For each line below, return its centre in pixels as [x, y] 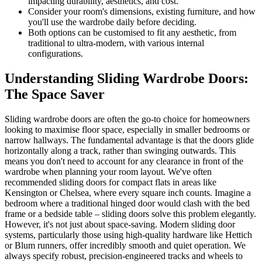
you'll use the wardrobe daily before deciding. [112, 22]
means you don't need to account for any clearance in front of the [124, 161]
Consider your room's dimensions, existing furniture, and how [142, 12]
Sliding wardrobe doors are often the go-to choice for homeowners [127, 119]
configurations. [56, 54]
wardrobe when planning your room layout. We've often [108, 172]
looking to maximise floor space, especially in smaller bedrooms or [127, 130]
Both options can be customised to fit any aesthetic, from [132, 33]
